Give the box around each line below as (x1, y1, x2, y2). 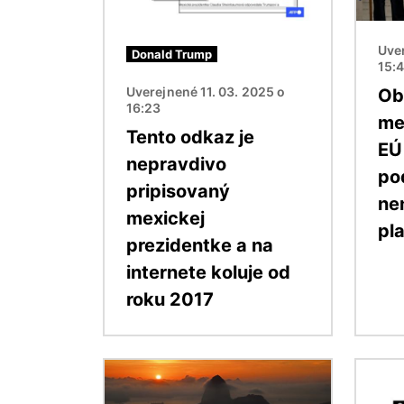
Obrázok (104, 360, 164, 379)
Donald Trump (132, 46, 212, 61)
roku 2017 (126, 288, 214, 310)
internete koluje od (126, 261, 290, 283)
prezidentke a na (126, 234, 273, 256)
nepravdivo (126, 152, 226, 175)
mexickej (126, 207, 205, 229)
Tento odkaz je (126, 125, 254, 148)
